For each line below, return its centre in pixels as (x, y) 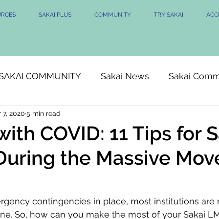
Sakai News (125, 76)
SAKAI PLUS (55, 15)
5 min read (44, 113)
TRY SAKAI (168, 15)
